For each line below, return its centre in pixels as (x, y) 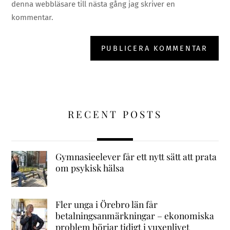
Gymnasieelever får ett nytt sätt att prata (136, 156)
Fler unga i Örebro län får (106, 204)
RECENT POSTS (115, 114)
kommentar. (33, 18)
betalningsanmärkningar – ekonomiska (135, 215)
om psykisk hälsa (90, 167)
